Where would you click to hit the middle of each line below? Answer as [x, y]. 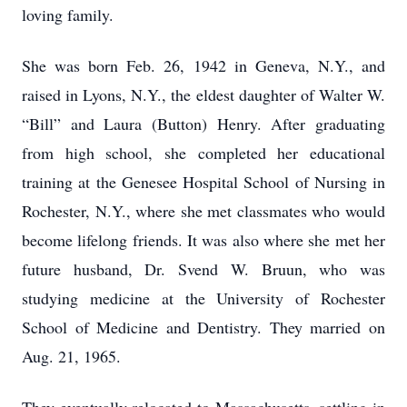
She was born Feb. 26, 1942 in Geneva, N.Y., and [203, 65]
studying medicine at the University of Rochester [203, 298]
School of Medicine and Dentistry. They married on [203, 327]
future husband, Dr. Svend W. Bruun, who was [203, 269]
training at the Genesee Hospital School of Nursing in [203, 182]
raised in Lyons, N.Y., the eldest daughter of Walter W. [203, 94]
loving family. [68, 15]
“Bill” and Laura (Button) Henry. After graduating [203, 124]
